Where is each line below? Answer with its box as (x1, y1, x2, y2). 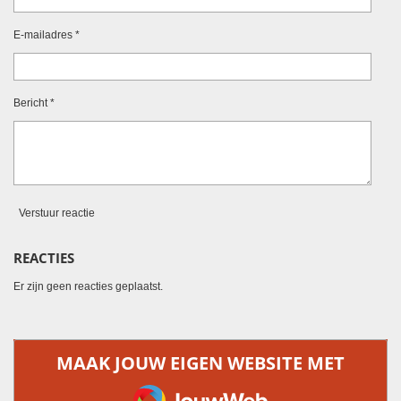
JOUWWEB (132, 374, 222, 399)
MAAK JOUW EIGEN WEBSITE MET (56, 350, 345, 375)
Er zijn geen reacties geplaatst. (13, 279, 163, 293)
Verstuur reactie (19, 206, 95, 219)
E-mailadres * (13, 28, 80, 41)
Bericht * (13, 97, 55, 110)
